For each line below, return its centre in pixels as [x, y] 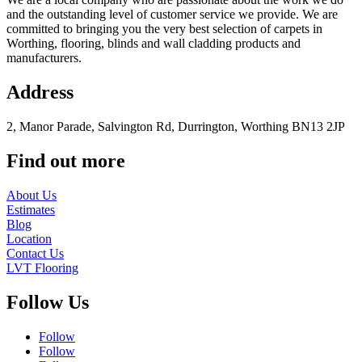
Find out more [66, 161]
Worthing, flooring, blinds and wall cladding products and [154, 44]
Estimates [31, 210]
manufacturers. [44, 58]
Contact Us [35, 254]
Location [29, 239]
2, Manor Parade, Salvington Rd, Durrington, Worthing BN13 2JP [176, 127]
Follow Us [48, 302]
